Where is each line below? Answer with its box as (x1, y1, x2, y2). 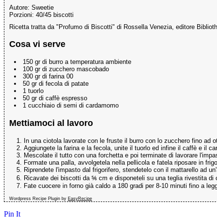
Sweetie (31, 3, 54, 11)
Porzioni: (9, 11, 36, 18)
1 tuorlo (23, 87, 44, 95)
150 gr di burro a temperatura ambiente (23, 58, 131, 66)
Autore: (9, 3, 31, 11)
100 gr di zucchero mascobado (23, 65, 109, 73)
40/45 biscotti (36, 11, 74, 18)
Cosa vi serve (9, 39, 65, 49)
